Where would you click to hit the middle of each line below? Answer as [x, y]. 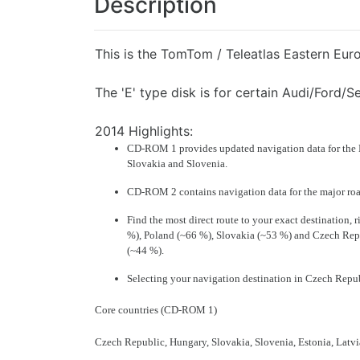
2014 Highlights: [144, 131]
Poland [160, 235]
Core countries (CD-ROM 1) [156, 310]
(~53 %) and [285, 235]
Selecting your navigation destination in [216, 278]
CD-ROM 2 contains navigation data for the [223, 192]
